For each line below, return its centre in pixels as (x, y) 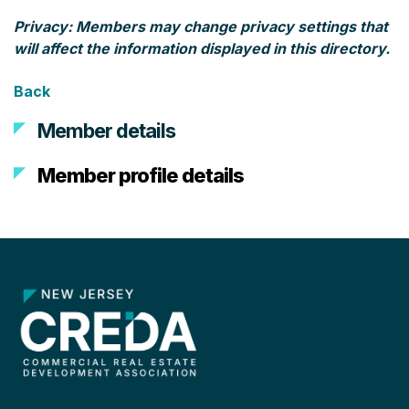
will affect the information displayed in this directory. (202, 48)
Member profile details (141, 175)
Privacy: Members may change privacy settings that (201, 26)
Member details (107, 131)
